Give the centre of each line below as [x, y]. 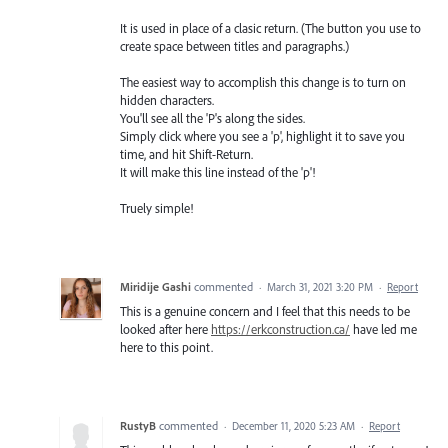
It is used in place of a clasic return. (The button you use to [270, 27]
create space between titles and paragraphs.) [234, 45]
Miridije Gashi [155, 286]
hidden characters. [167, 99]
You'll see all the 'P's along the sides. [212, 117]
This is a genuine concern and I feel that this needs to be [265, 310]
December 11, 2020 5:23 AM [293, 425]
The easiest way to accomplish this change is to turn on [263, 81]
